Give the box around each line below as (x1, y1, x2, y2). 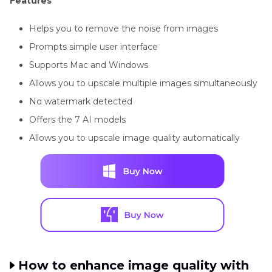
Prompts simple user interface (29, 41, 158, 52)
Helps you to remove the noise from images (29, 23, 218, 34)
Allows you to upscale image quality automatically (29, 132, 240, 143)
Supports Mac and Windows (29, 59, 148, 70)
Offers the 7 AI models (29, 114, 126, 125)
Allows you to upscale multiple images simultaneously (29, 78, 257, 89)
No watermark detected (29, 96, 132, 107)
